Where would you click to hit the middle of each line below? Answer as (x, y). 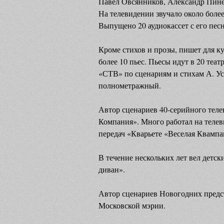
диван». (112, 169)
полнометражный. (130, 85)
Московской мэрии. (132, 205)
